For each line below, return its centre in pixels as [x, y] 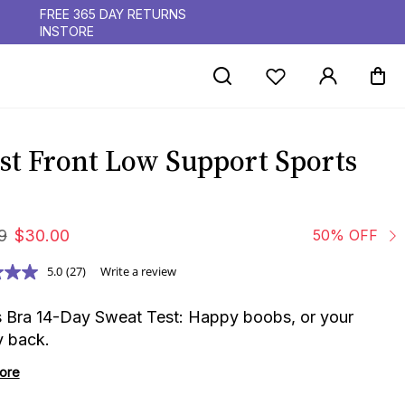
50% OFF [345, 235]
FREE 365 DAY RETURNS [113, 14]
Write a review [138, 271]
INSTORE [67, 31]
